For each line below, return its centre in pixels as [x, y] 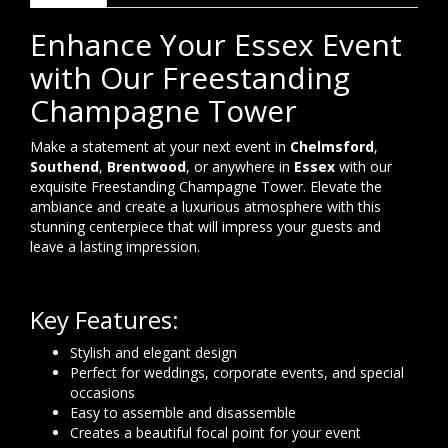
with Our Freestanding [190, 77]
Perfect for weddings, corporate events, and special [237, 372]
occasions [102, 392]
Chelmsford [332, 146]
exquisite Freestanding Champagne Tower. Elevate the [206, 186]
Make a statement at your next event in [160, 146]
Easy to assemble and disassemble [183, 412]
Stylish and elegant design [153, 352]
